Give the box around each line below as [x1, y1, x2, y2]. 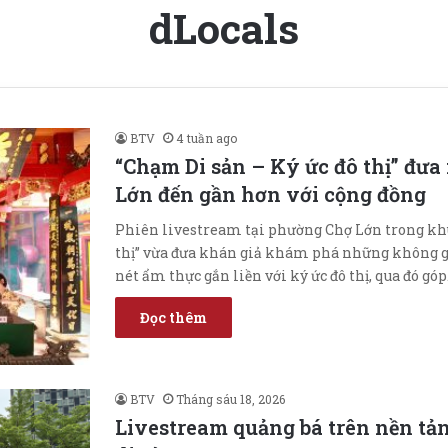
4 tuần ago [176, 130, 237, 146]
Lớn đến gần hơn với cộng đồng [115, 181, 426, 207]
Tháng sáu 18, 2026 [176, 390, 285, 407]
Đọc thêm [140, 308, 207, 327]
